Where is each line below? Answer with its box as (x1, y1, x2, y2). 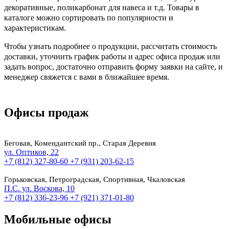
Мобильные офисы (4, 212, 111, 226)
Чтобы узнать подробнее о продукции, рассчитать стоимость (4, 41, 217, 51)
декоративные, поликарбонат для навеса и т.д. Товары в (4, 3, 199, 12)
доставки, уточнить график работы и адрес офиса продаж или (4, 52, 220, 61)
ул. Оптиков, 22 (4, 147, 59, 156)
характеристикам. (4, 23, 66, 32)
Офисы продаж (4, 105, 88, 119)
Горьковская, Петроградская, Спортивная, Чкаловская (4, 175, 185, 184)
